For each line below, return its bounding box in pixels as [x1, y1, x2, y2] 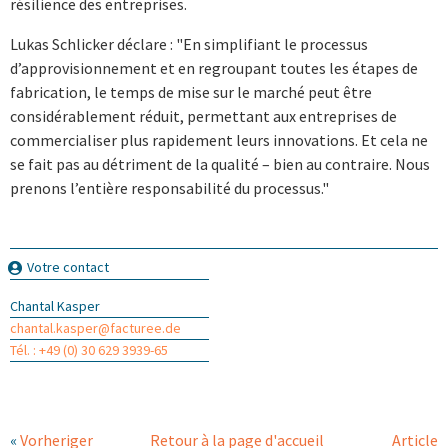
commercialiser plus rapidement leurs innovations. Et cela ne [10, 129, 428, 150]
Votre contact [27, 257, 109, 276]
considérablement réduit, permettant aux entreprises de [10, 105, 397, 126]
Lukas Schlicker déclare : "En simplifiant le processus [10, 33, 368, 54]
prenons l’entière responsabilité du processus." [10, 177, 332, 198]
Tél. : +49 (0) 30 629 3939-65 [10, 341, 168, 360]
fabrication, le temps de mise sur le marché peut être [10, 81, 372, 102]
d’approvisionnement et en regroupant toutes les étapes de [10, 57, 418, 78]
